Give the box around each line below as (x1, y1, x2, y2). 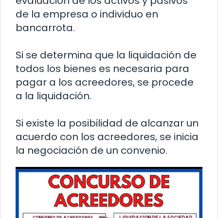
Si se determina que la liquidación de (16, 48, 197, 62)
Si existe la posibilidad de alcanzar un (16, 116, 199, 130)
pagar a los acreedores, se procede (16, 75, 194, 90)
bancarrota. (16, 21, 75, 35)
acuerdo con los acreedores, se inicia (16, 130, 199, 144)
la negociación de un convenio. (16, 144, 167, 158)
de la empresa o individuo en (16, 7, 158, 21)
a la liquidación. (16, 89, 91, 103)
